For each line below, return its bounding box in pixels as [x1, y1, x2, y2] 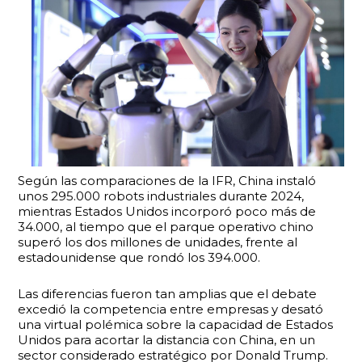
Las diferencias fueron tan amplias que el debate [18, 286, 318, 301]
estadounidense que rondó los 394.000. [18, 250, 261, 265]
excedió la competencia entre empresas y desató [18, 301, 324, 317]
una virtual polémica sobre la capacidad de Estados [18, 317, 334, 332]
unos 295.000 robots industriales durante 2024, [18, 188, 305, 204]
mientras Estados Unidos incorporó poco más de [18, 204, 317, 219]
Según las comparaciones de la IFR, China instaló [18, 173, 317, 188]
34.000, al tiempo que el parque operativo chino [18, 219, 314, 234]
